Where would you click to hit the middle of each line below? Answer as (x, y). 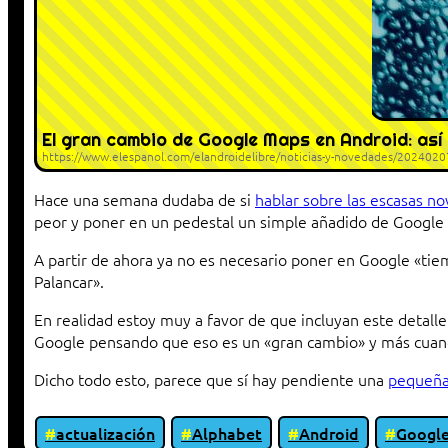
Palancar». (69, 281)
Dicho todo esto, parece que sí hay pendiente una (211, 379)
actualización (105, 433)
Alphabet (227, 433)
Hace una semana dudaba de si (144, 199)
